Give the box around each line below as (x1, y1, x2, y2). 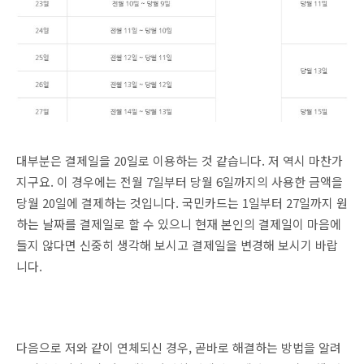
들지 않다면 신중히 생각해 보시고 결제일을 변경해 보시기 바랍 (16, 236, 338, 253)
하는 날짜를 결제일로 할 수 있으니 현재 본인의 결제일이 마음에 (16, 214, 341, 232)
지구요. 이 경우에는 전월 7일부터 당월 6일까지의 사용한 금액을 (16, 172, 343, 190)
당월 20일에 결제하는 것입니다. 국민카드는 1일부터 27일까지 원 (16, 193, 348, 211)
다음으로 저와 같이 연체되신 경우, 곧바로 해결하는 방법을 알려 (16, 338, 341, 356)
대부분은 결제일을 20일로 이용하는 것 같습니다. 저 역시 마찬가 (16, 151, 343, 169)
